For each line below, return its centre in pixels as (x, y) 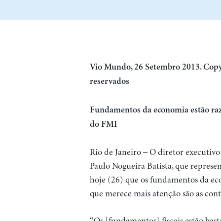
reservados (109, 81)
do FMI (103, 124)
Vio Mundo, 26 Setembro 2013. (146, 67)
